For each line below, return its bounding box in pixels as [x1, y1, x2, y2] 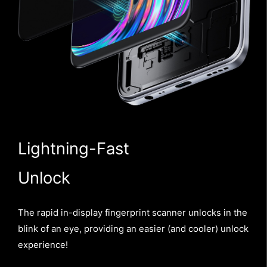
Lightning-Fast [17, 138, 129, 159]
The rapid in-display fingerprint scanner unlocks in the [17, 207, 247, 219]
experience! [17, 240, 68, 251]
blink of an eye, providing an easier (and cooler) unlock [17, 223, 249, 235]
